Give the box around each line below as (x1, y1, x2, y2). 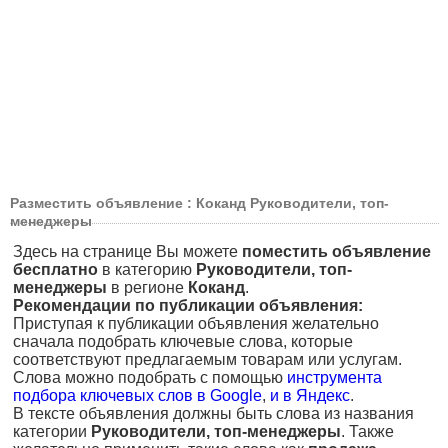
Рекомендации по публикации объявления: (13, 297, 363, 314)
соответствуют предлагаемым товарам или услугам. (13, 351, 402, 368)
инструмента (287, 369, 382, 386)
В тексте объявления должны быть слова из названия (13, 405, 414, 422)
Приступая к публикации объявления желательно (13, 315, 379, 332)
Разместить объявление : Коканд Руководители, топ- (10, 195, 389, 211)
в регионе (107, 279, 188, 296)
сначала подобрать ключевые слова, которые (13, 333, 353, 350)
